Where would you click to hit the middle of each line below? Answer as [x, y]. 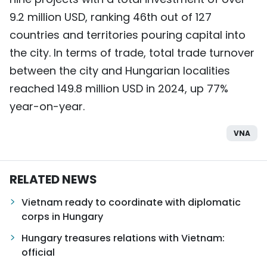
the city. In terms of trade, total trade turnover [132, 52]
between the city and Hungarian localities [120, 70]
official [38, 252]
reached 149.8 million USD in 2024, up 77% [119, 88]
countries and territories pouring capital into [128, 35]
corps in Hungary [62, 216]
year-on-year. [47, 106]
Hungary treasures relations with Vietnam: [123, 238]
